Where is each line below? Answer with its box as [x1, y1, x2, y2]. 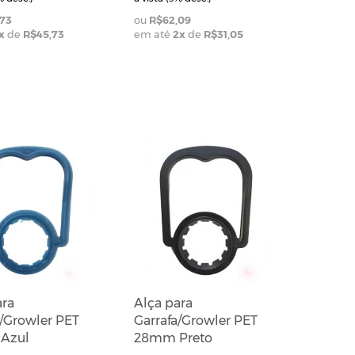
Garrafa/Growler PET [133, 313, 258, 329]
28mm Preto [133, 330, 212, 346]
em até [133, 28, 173, 40]
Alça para [133, 296, 193, 311]
